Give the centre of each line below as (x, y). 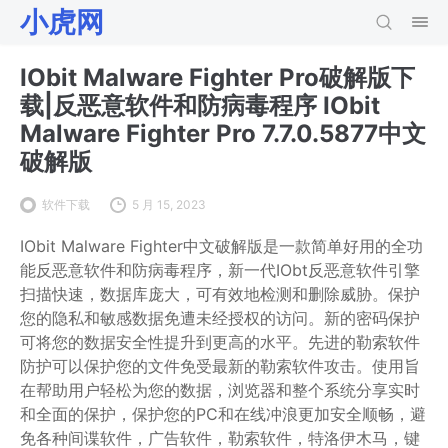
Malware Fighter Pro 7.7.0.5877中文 (223, 133)
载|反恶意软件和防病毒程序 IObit (200, 105)
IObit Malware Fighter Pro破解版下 (217, 77)
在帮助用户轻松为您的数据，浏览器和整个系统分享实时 (220, 390)
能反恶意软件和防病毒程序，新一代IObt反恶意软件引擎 (220, 270)
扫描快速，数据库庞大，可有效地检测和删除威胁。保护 (220, 294)
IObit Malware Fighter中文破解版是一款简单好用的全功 (221, 246)
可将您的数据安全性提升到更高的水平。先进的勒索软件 (220, 342)
